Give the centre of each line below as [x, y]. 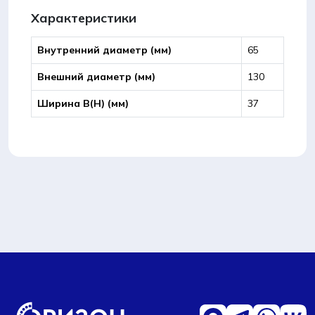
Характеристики [84, 18]
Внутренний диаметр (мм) [104, 50]
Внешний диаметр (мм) [96, 77]
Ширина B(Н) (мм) [83, 103]
